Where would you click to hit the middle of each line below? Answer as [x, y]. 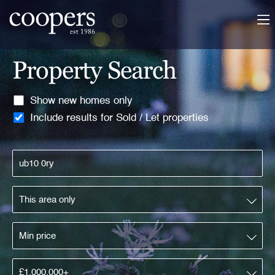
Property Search [94, 70]
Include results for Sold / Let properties [119, 118]
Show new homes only [81, 101]
